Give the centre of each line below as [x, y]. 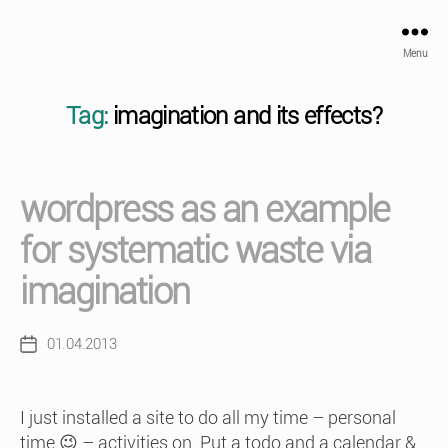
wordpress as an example [205, 210]
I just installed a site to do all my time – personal [208, 417]
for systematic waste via [195, 251]
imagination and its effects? [247, 116]
